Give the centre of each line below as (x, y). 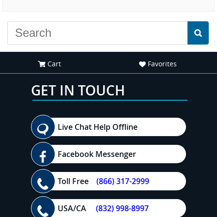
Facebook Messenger (97, 154)
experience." (161, 7)
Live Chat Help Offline (98, 127)
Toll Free (77, 181)
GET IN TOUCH (78, 91)
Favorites (161, 64)
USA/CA (77, 209)
